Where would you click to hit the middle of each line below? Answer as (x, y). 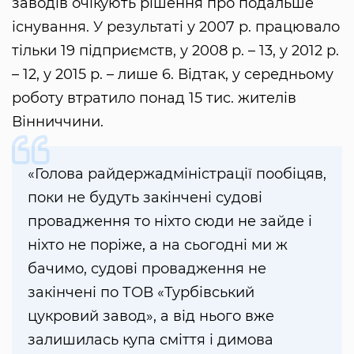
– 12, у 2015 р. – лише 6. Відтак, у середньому (173, 75)
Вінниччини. (58, 122)
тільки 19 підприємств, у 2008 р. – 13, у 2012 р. (175, 51)
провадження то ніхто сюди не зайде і (170, 222)
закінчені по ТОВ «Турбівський (141, 293)
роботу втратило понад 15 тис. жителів (154, 98)
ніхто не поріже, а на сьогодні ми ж (158, 245)
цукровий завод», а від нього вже (151, 316)
